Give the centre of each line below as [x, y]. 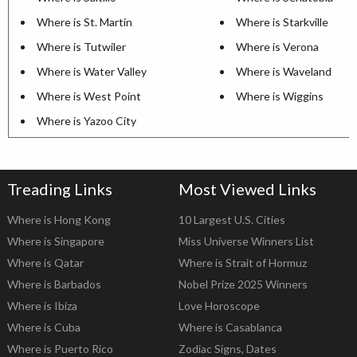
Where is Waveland [284, 72]
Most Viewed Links [247, 189]
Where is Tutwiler [81, 47]
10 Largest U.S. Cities [232, 220]
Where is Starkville [282, 22]
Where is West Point [89, 96]
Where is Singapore [55, 241]
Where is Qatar [45, 263]
